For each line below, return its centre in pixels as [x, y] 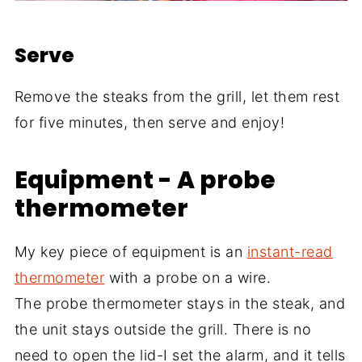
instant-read [290, 251]
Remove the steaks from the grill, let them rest [177, 96]
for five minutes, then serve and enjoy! [149, 122]
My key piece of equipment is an [130, 251]
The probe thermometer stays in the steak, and [180, 303]
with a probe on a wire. [188, 277]
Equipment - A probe [145, 179]
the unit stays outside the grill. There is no [163, 329]
